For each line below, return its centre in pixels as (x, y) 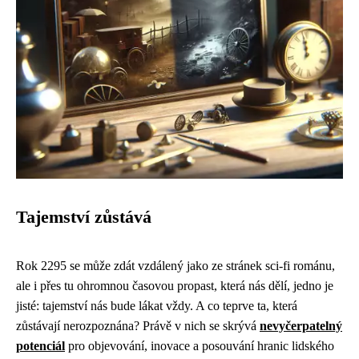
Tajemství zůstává (84, 217)
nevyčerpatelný (301, 326)
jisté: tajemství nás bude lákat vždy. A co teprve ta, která (157, 306)
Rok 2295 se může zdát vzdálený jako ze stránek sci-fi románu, (175, 266)
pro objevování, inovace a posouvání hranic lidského (200, 346)
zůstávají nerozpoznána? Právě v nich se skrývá (138, 326)
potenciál (40, 346)
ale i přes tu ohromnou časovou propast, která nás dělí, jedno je (175, 286)
